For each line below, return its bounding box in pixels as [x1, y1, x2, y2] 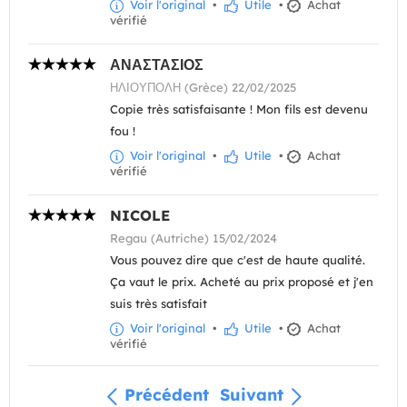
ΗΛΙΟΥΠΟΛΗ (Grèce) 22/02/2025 [110, 80, 296, 95]
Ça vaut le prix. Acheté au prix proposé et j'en [110, 274, 373, 290]
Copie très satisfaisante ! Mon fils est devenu [110, 102, 368, 117]
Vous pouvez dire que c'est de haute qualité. [110, 253, 365, 268]
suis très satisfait [110, 296, 207, 312]
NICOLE [110, 206, 170, 225]
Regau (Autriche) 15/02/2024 [110, 231, 277, 246]
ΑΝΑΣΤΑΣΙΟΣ [110, 55, 203, 74]
